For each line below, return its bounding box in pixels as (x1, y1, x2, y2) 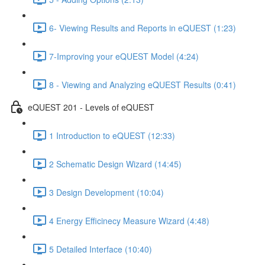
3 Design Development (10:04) (49, 186, 164, 198)
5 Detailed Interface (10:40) (49, 243, 152, 255)
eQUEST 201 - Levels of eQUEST (28, 101, 154, 113)
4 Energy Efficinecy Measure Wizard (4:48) (49, 214, 209, 227)
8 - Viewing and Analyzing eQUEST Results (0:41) (49, 78, 236, 91)
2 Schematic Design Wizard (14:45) (49, 157, 182, 170)
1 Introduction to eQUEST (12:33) (49, 129, 175, 141)
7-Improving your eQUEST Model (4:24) (49, 50, 199, 62)
